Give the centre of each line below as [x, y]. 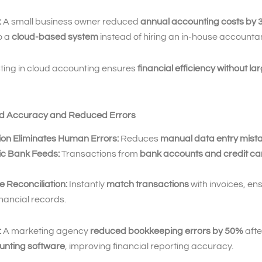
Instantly [87, 185]
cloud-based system [55, 37]
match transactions [148, 185]
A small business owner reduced [71, 21]
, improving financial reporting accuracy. [149, 247]
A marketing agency [46, 231]
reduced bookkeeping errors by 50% [167, 231]
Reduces [139, 139]
